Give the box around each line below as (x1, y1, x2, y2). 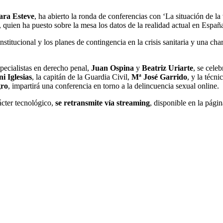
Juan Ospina (91, 63, 134, 72)
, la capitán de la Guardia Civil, (32, 72, 131, 81)
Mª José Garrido (131, 72, 187, 81)
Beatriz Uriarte (142, 63, 193, 72)
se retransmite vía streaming (55, 98, 150, 107)
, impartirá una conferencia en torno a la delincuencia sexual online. (8, 81, 219, 90)
